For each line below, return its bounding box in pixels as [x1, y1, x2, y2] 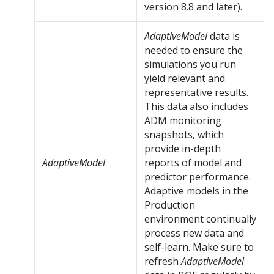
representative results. [144, 86, 248, 100]
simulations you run [144, 57, 236, 72]
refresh [144, 254, 181, 268]
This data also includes [144, 100, 248, 114]
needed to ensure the [144, 43, 243, 57]
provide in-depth [144, 142, 221, 156]
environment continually [144, 212, 256, 226]
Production [144, 198, 195, 212]
